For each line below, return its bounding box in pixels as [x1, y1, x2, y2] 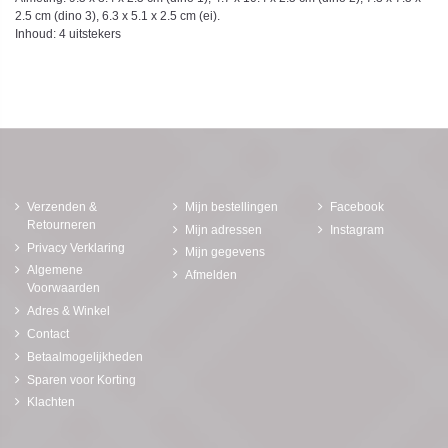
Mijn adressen [185, 222, 262, 237]
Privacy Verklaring [27, 240, 125, 255]
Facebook [330, 199, 384, 214]
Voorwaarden [27, 281, 100, 296]
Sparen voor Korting [27, 372, 136, 387]
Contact [27, 326, 69, 341]
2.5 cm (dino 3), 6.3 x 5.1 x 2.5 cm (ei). [15, 8, 220, 23]
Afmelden [185, 268, 237, 283]
